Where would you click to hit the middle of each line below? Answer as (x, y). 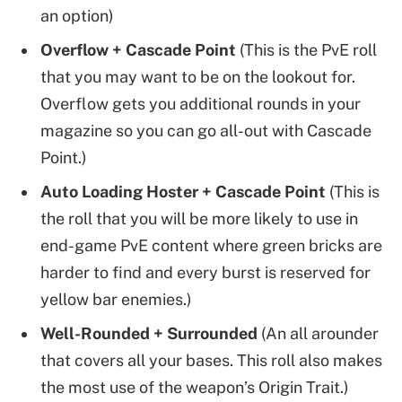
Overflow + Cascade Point (138, 49)
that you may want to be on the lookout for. (198, 76)
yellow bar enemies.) (116, 299)
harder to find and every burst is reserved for (205, 272)
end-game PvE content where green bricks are (211, 245)
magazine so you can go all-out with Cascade (206, 130)
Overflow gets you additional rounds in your (201, 103)
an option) (77, 15)
